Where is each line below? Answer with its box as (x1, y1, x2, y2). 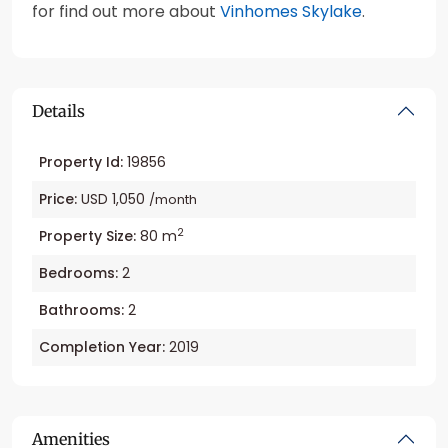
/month (149, 190, 197, 210)
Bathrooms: (39, 300, 124, 321)
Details (32, 101, 85, 122)
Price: (39, 189, 77, 210)
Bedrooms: (39, 263, 118, 284)
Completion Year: (39, 337, 165, 358)
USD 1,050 (77, 189, 149, 210)
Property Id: (39, 152, 123, 173)
